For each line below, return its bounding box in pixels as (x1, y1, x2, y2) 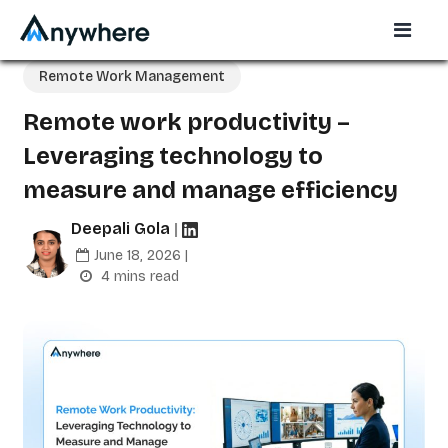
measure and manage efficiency (23, 176, 398, 204)
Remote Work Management (39, 68, 225, 85)
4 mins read (97, 268, 179, 285)
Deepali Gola (71, 219, 174, 238)
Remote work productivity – (23, 108, 350, 136)
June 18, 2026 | (94, 247, 188, 264)
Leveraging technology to (23, 142, 323, 170)
